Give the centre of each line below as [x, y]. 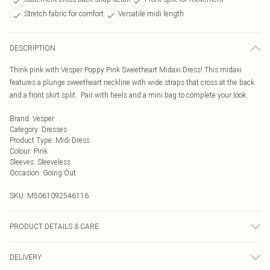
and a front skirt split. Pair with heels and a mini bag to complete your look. [129, 95]
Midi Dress [73, 140]
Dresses [54, 129]
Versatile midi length [151, 14]
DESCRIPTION [33, 48]
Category [24, 129]
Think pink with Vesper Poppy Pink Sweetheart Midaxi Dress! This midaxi [126, 70]
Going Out [59, 173]
